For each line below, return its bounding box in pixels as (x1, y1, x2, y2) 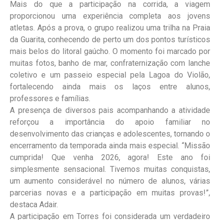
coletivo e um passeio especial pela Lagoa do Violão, (10, 70, 210, 80)
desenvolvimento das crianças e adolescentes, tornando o (10, 129, 210, 138)
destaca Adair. (10, 199, 58, 209)
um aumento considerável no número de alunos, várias (10, 176, 210, 186)
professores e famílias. (10, 93, 90, 103)
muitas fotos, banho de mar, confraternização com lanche (10, 58, 210, 68)
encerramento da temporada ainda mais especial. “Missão (10, 140, 210, 150)
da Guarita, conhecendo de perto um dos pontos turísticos (10, 34, 210, 44)
